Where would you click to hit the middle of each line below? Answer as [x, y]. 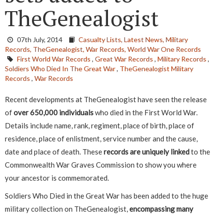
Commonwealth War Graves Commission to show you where [101, 165]
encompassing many [161, 209]
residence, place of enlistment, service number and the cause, [101, 139]
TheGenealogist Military [156, 69]
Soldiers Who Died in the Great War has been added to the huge [107, 196]
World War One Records [164, 49]
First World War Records [54, 59]
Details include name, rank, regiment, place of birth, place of [100, 126]
